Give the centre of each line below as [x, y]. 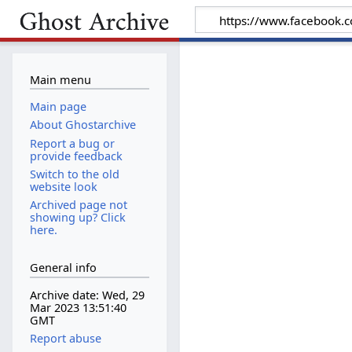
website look [63, 186]
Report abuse [65, 339]
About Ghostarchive [82, 125]
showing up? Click [77, 217]
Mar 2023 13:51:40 [78, 308]
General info [63, 268]
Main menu [60, 79]
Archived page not [78, 204]
